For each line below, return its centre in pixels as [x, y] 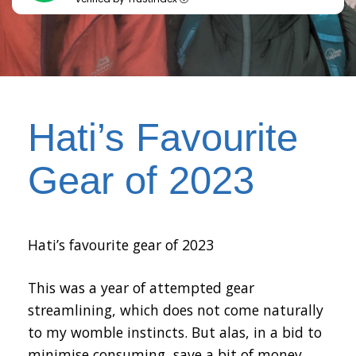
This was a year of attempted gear [141, 288]
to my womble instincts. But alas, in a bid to [175, 333]
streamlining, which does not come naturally [176, 310]
